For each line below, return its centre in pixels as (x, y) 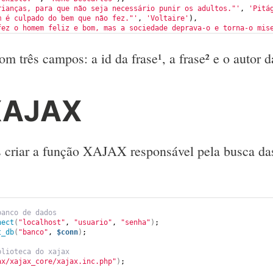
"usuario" (93, 223)
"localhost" (42, 223)
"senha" (136, 223)
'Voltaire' (168, 18)
